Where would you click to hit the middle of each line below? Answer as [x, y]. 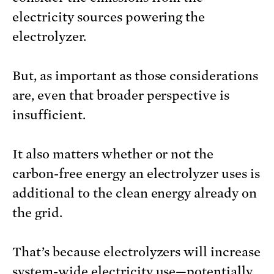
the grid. [37, 213]
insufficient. [49, 115]
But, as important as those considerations [135, 76]
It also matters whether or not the [113, 154]
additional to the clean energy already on [135, 194]
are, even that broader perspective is [121, 96]
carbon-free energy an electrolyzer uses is [136, 174]
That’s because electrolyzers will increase [137, 252]
